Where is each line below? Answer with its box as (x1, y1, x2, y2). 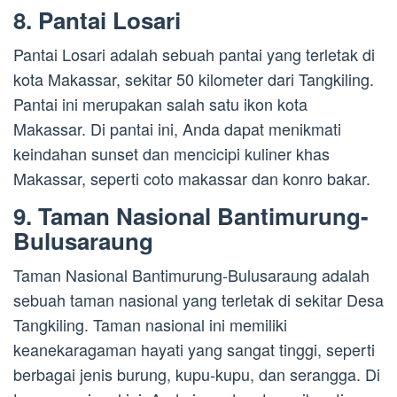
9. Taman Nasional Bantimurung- (13, 199, 369, 233)
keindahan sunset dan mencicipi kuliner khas (13, 142, 330, 166)
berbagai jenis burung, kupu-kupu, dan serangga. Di (13, 362, 380, 386)
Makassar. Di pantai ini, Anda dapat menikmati (13, 117, 341, 141)
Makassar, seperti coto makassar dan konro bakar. (13, 167, 370, 191)
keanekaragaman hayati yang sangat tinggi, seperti (13, 338, 375, 362)
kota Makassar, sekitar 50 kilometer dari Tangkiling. (13, 67, 374, 91)
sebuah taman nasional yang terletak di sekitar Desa (13, 288, 384, 312)
